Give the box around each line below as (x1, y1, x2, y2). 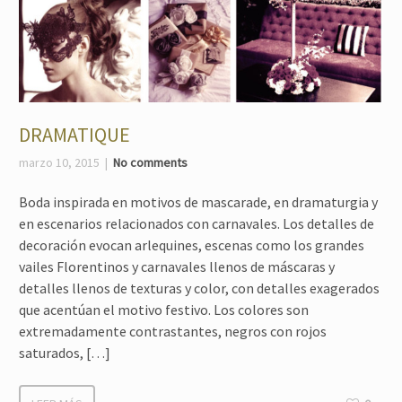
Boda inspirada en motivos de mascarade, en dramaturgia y (19, 192, 378, 211)
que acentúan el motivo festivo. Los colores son (19, 300, 309, 319)
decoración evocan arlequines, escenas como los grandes (19, 235, 364, 254)
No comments (113, 153, 188, 170)
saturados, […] (19, 343, 110, 362)
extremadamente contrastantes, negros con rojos (19, 321, 327, 340)
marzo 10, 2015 (19, 153, 100, 170)
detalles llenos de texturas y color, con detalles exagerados (19, 278, 380, 297)
